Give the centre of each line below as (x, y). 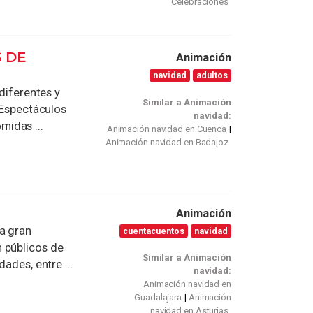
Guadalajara (158, 298)
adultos (212, 75)
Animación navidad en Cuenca (167, 129)
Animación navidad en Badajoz (167, 142)
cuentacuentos (154, 231)
